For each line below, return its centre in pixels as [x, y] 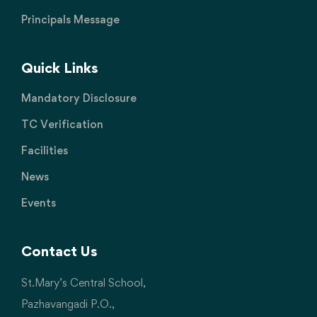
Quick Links [60, 68]
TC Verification [62, 124]
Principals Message [70, 19]
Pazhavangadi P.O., [68, 304]
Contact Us [59, 251]
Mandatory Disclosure [79, 98]
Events [39, 203]
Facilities [45, 150]
